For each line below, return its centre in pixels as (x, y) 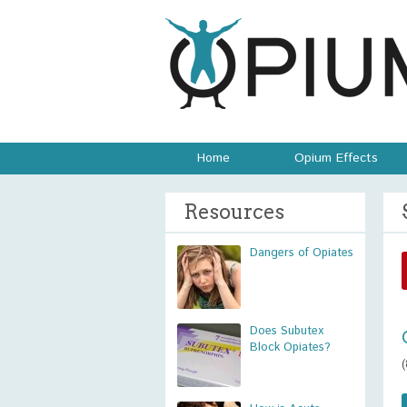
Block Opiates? (290, 347)
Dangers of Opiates (302, 253)
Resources (234, 212)
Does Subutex (287, 331)
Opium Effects (336, 158)
